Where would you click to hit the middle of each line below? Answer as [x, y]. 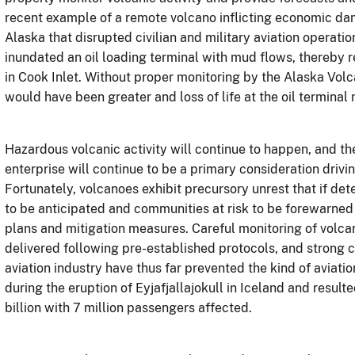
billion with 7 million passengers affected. [128, 307]
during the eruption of [70, 288]
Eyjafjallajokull [179, 288]
